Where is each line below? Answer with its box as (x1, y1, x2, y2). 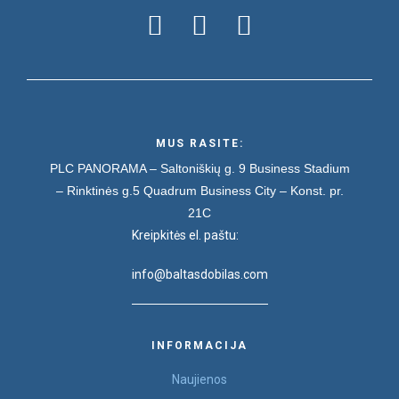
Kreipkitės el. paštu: (131, 227, 239, 242)
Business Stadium (248, 160, 350, 175)
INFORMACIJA (151, 339, 248, 353)
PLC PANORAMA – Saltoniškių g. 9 (49, 160, 246, 175)
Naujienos (172, 372, 227, 387)
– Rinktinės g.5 (55, 183, 140, 198)
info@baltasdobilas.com (131, 267, 268, 282)
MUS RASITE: (155, 136, 244, 150)
